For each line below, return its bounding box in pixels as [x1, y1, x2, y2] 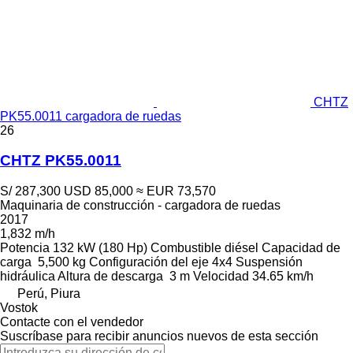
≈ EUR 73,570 [136, 184, 216, 198]
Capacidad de [262, 241, 340, 255]
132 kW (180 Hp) [53, 241, 147, 255]
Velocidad [193, 269, 249, 283]
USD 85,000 [64, 184, 133, 198]
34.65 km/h [252, 269, 314, 283]
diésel [225, 241, 258, 255]
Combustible [150, 241, 221, 255]
